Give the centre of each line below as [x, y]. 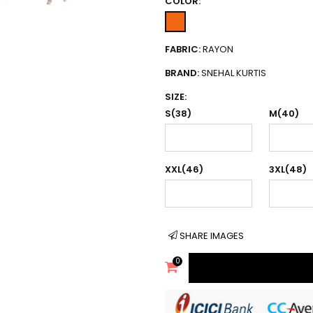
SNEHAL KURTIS [234, 73]
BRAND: [183, 73]
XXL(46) [184, 169]
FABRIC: [184, 49]
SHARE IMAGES [212, 236]
